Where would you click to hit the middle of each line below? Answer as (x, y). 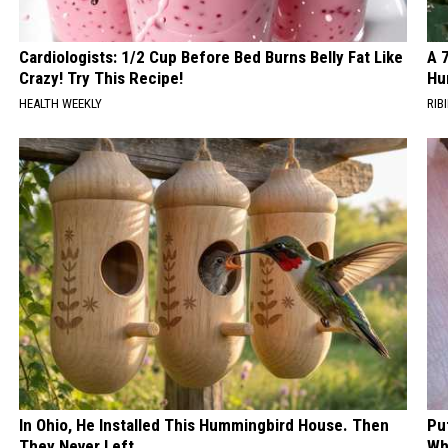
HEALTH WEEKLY (61, 104)
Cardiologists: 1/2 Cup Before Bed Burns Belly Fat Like (211, 57)
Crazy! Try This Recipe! (101, 78)
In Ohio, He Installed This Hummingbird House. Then (204, 425)
